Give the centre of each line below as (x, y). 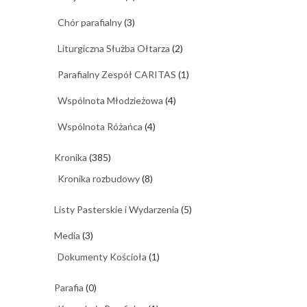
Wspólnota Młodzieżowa (110, 100)
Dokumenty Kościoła (102, 256)
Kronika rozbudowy (99, 178)
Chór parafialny (90, 22)
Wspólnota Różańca (100, 126)
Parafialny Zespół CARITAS (117, 74)
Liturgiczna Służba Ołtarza (114, 48)
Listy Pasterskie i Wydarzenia (116, 209)
